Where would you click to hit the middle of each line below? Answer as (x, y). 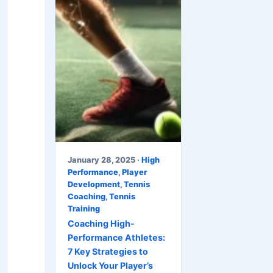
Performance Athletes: (116, 238)
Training (84, 208)
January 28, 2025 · (105, 160)
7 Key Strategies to (108, 252)
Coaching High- (101, 224)
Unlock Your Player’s (110, 266)
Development (94, 184)
